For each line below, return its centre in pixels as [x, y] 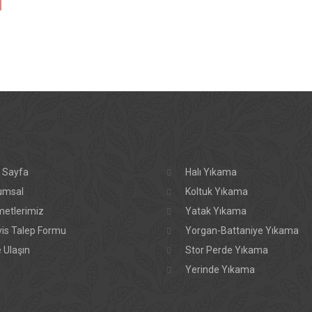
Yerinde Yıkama [220, 270]
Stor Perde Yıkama [227, 250]
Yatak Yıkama [216, 211]
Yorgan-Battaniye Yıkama [242, 231]
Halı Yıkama [211, 172]
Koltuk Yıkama [217, 192]
